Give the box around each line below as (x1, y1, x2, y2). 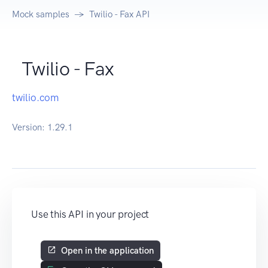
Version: (12, 122, 47, 133)
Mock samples (12, 9, 69, 20)
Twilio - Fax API (89, 9, 150, 20)
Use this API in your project (31, 208, 150, 221)
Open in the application (61, 245, 154, 257)
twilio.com (12, 92, 59, 104)
